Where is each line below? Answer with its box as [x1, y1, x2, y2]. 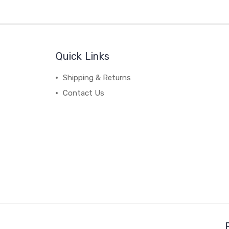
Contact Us [63, 88, 105, 98]
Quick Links [56, 50, 110, 62]
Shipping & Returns [63, 73, 131, 82]
